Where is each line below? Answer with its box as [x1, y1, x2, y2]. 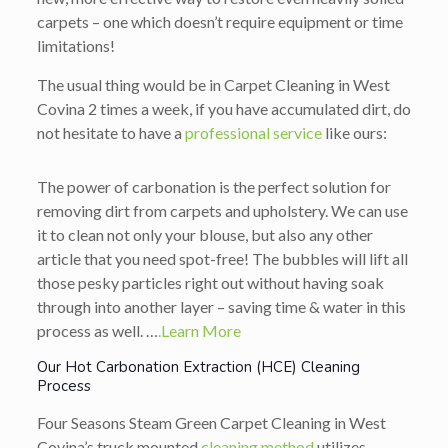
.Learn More [157, 320, 241, 340]
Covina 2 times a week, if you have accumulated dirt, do [36, 98, 411, 118]
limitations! [36, 35, 115, 55]
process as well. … [36, 320, 158, 340]
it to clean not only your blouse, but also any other [36, 224, 373, 244]
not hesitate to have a [36, 122, 185, 142]
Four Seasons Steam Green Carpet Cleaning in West [36, 412, 386, 432]
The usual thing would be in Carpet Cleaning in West [36, 74, 390, 94]
